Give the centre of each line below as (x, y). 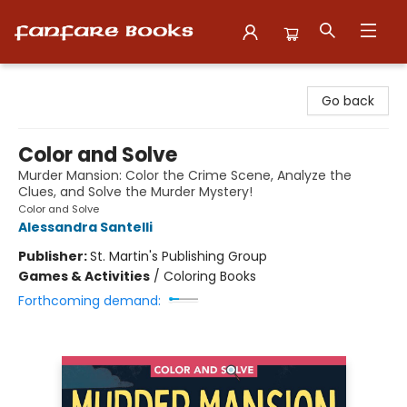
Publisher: (54, 256)
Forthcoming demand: (89, 301)
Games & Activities (84, 276)
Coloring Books (210, 276)
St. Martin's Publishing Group (179, 256)
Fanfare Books (58, 81)
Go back (348, 101)
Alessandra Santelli (85, 227)
